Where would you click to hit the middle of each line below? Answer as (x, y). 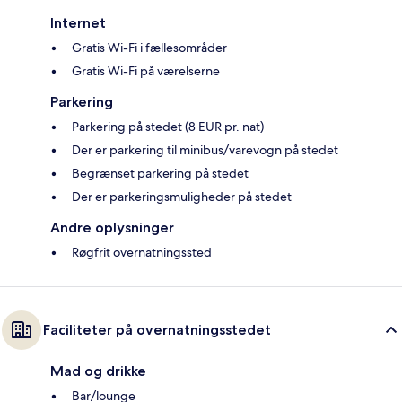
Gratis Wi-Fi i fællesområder (149, 47)
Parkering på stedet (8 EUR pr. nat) (168, 126)
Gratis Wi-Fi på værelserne (146, 70)
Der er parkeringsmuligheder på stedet (182, 196)
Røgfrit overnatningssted (142, 252)
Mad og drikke (98, 371)
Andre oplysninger (112, 227)
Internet (78, 22)
